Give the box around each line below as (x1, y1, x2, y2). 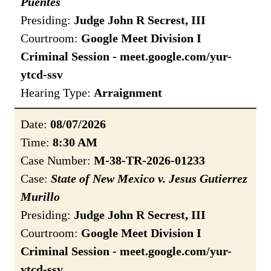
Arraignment (94, 86, 162, 100)
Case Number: (21, 154, 94, 168)
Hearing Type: (21, 86, 94, 100)
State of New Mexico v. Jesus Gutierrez (51, 172, 247, 186)
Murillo (21, 190, 60, 204)
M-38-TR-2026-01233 (94, 154, 205, 168)
